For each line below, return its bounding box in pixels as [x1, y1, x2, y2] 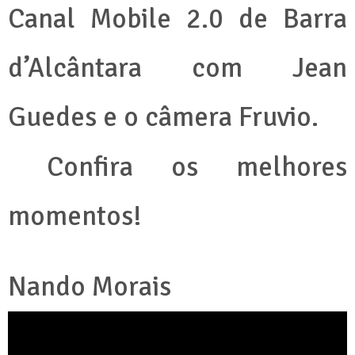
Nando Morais [8, 269, 177, 304]
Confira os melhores [47, 150, 347, 185]
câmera [145, 100, 232, 135]
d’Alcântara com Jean [8, 51, 347, 86]
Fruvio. [239, 100, 319, 135]
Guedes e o [8, 100, 145, 135]
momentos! [8, 199, 142, 234]
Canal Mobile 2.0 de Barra [8, 2, 347, 36]
